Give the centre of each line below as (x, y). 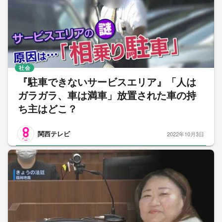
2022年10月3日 (186, 134)
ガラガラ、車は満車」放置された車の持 (107, 96)
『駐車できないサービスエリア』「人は (107, 83)
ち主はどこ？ (48, 109)
